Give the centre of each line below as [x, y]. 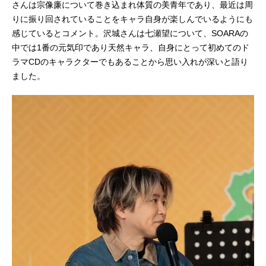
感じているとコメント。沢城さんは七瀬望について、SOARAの [130, 34]
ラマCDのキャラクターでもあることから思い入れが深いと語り [130, 62]
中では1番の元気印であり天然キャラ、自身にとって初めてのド [131, 48]
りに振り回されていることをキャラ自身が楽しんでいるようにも [132, 19]
